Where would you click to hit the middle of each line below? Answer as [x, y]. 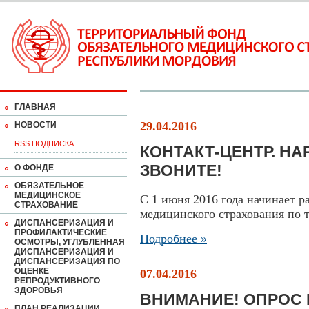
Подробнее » [173, 239]
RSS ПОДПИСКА [44, 143]
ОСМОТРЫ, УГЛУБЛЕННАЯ [70, 242]
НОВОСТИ [36, 125]
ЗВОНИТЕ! [181, 170]
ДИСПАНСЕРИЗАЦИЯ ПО [67, 261]
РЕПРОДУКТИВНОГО [57, 281]
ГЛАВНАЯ [35, 107]
